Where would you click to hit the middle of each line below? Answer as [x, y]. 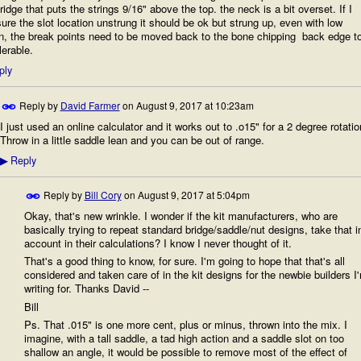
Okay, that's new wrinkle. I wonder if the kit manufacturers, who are [180, 216]
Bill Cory [103, 194]
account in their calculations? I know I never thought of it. [158, 243]
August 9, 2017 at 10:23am [195, 105]
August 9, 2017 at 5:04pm [193, 194]
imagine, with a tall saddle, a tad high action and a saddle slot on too [184, 338]
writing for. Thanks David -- [86, 288]
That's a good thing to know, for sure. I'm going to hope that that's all [184, 261]
